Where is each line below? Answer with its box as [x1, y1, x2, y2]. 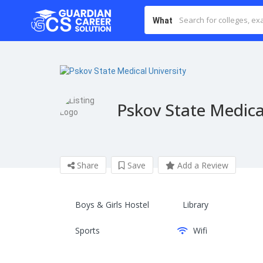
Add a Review [175, 160, 228, 171]
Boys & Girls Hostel [75, 199, 149, 211]
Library [182, 199, 208, 211]
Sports [75, 225, 100, 237]
